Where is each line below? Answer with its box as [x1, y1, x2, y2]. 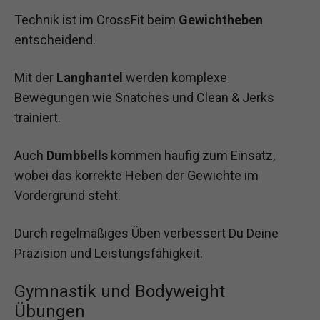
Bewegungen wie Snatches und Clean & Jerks [14, 89, 274, 105]
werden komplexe [123, 69, 227, 85]
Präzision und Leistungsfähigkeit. [14, 246, 203, 261]
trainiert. [14, 109, 61, 125]
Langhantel [56, 69, 123, 85]
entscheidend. [14, 31, 96, 47]
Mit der [14, 69, 56, 85]
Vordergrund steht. [14, 187, 121, 203]
